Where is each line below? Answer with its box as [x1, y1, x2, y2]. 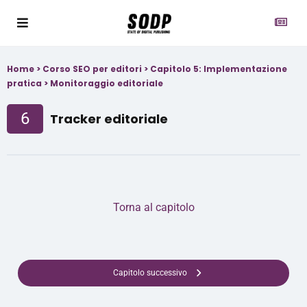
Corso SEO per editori [42, 63, 142, 75]
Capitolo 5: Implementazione [150, 63, 287, 75]
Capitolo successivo [112, 268, 187, 278]
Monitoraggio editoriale [50, 77, 163, 89]
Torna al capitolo [112, 201, 195, 214]
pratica [7, 77, 42, 89]
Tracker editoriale [50, 110, 168, 127]
